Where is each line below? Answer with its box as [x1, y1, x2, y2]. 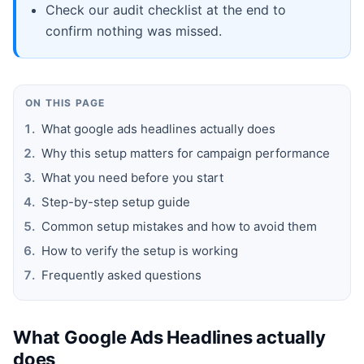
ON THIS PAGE [25, 96, 106, 109]
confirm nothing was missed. [45, 22, 222, 39]
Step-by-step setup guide [41, 193, 190, 210]
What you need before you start [41, 169, 223, 185]
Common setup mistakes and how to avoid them [41, 218, 317, 234]
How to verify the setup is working [41, 242, 238, 258]
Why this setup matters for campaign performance [41, 145, 330, 161]
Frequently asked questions [41, 266, 201, 283]
